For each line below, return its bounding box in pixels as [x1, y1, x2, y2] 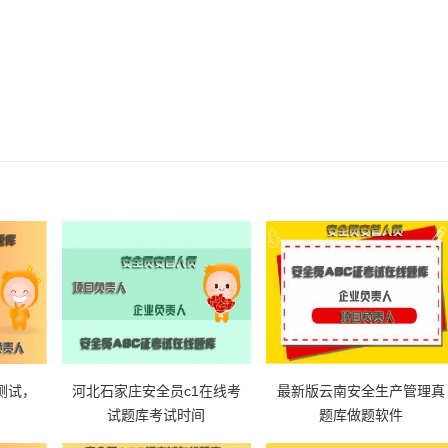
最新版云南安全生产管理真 [277, 383, 446, 399]
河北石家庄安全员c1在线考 [71, 383, 241, 399]
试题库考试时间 [107, 407, 206, 423]
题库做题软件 [319, 407, 404, 423]
